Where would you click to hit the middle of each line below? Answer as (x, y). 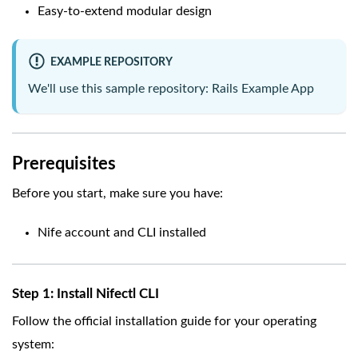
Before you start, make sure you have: (117, 194)
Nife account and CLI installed (122, 233)
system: (33, 345)
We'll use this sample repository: (120, 89)
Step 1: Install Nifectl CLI (86, 294)
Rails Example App (263, 89)
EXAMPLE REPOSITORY (111, 63)
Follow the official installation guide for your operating (164, 322)
